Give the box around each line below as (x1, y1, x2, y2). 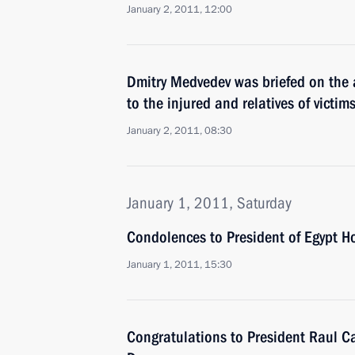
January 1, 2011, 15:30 (127, 258, 232, 272)
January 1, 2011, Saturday (127, 193, 292, 212)
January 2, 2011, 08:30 (127, 124, 232, 138)
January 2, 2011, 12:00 (127, 2, 232, 17)
